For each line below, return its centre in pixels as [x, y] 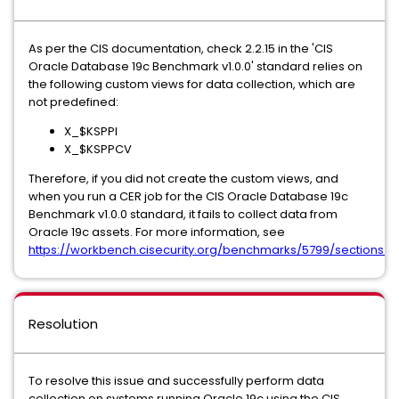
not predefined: [73, 102]
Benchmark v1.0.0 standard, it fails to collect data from [183, 214]
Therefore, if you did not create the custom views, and [183, 179]
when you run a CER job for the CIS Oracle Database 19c [188, 196]
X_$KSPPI [91, 131]
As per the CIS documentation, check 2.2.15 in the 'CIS [181, 49]
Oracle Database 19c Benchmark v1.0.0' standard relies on [195, 66]
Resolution [63, 324]
